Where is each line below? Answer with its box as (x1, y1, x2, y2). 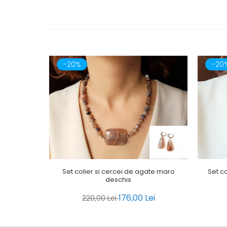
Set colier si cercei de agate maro (62, 167, 175, 177)
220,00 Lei (82, 193, 119, 204)
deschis (105, 175, 131, 185)
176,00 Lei (118, 192, 155, 204)
